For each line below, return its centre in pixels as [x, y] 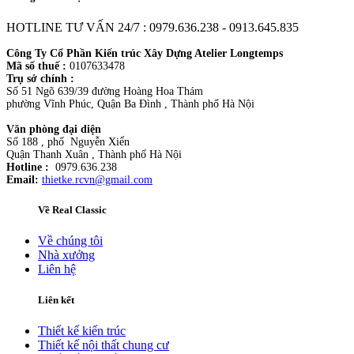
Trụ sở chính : [40, 78]
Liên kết [56, 300]
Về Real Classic [72, 209]
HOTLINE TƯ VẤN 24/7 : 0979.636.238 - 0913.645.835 [153, 27]
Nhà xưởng [66, 255]
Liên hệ [57, 269]
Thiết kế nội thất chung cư [104, 345]
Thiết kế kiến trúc [82, 331]
